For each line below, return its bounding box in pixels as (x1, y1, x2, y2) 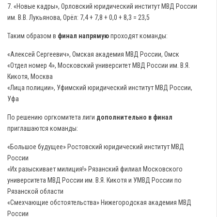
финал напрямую (58, 32, 109, 40)
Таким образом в (7, 32, 58, 40)
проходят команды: (109, 32, 168, 40)
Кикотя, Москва (7, 73, 53, 80)
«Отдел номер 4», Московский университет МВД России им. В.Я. (7, 62, 190, 69)
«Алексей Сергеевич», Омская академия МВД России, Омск (7, 50, 179, 58)
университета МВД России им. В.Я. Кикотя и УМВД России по (7, 176, 182, 184)
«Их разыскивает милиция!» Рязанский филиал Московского (7, 165, 183, 173)
